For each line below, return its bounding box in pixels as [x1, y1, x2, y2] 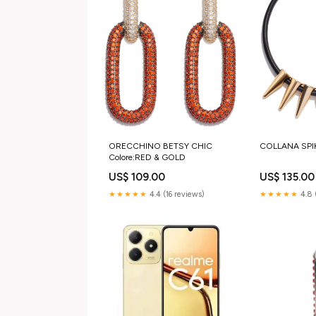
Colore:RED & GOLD [109, 152, 186, 162]
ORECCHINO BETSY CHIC [109, 140, 212, 151]
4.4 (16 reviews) [147, 189, 205, 199]
